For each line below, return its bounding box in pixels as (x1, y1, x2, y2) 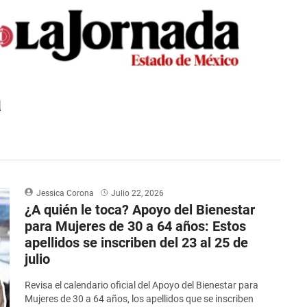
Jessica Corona (36, 188, 95, 199)
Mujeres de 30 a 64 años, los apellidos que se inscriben (25, 293, 254, 305)
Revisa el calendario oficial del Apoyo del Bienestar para (25, 280, 259, 291)
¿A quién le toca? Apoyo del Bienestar (25, 201, 256, 219)
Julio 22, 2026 (111, 188, 164, 199)
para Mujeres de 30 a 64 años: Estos (25, 218, 247, 235)
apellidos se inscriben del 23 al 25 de (25, 234, 249, 251)
